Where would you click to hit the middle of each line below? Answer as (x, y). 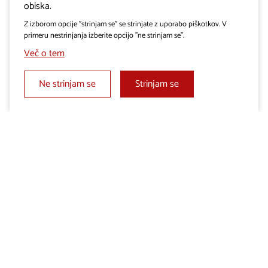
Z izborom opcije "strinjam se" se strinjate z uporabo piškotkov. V (125, 24)
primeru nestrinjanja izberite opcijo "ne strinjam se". (104, 35)
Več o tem (44, 53)
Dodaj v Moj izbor (134, 134)
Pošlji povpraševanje (140, 177)
